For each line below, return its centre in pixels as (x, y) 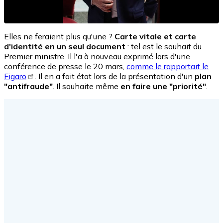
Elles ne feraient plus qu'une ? (59, 36)
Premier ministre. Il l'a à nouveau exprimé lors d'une (97, 56)
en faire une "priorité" (163, 86)
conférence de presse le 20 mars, (65, 66)
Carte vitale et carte (155, 36)
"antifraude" (28, 86)
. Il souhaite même (87, 86)
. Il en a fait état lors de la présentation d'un (115, 76)
